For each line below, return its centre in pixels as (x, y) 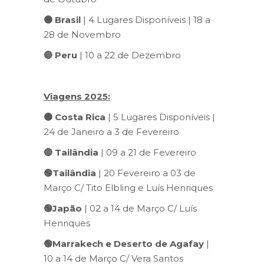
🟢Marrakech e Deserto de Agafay (125, 243)
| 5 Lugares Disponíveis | (160, 117)
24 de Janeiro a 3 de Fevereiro (111, 131)
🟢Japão (63, 208)
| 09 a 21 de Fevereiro (147, 152)
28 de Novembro (82, 34)
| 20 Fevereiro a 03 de (146, 173)
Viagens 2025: (77, 96)
